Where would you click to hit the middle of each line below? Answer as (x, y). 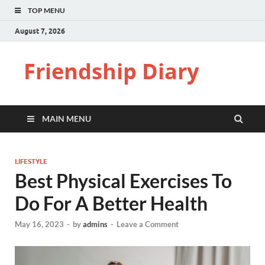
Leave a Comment (148, 224)
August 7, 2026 (40, 31)
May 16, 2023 (39, 224)
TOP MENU (46, 10)
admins (95, 224)
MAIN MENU (67, 119)
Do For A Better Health (111, 203)
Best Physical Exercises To (123, 181)
